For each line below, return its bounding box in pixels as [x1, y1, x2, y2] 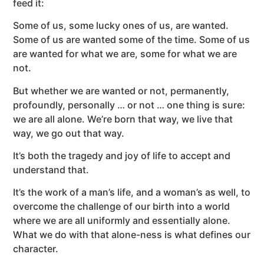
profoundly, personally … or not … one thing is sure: [13, 98, 246, 111]
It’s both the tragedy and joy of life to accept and [13, 149, 231, 161]
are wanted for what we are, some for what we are [13, 48, 237, 60]
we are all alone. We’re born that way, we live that [13, 113, 233, 125]
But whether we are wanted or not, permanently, [13, 84, 230, 97]
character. [13, 243, 59, 255]
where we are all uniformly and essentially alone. [13, 214, 231, 227]
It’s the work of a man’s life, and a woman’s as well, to [13, 186, 251, 199]
